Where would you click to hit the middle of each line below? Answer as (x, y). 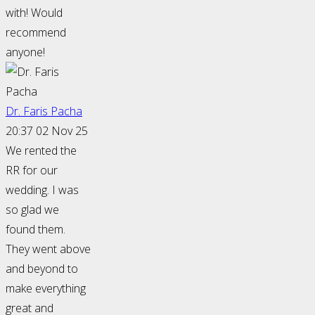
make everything (46, 289)
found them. (36, 230)
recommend (36, 33)
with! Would (34, 13)
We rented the (41, 151)
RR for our (32, 171)
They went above (48, 249)
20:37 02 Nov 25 (47, 131)
